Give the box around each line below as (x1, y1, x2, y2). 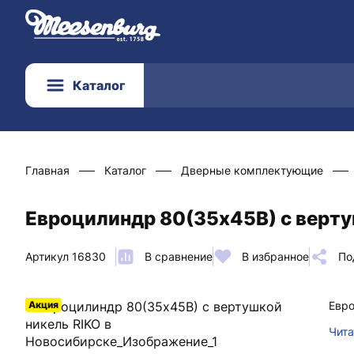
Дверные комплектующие (181, 164, 323, 177)
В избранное (242, 250, 309, 263)
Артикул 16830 (25, 250, 106, 263)
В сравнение (145, 250, 213, 263)
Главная (25, 164, 70, 177)
